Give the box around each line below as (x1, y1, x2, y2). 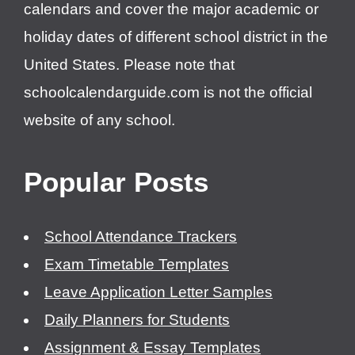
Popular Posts (24, 166, 208, 197)
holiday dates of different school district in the (24, 28, 328, 45)
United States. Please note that (24, 55, 235, 73)
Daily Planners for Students (44, 311, 230, 328)
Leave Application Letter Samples (44, 283, 273, 300)
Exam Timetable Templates (44, 255, 229, 273)
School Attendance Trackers (44, 227, 237, 245)
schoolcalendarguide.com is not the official (24, 83, 312, 101)
